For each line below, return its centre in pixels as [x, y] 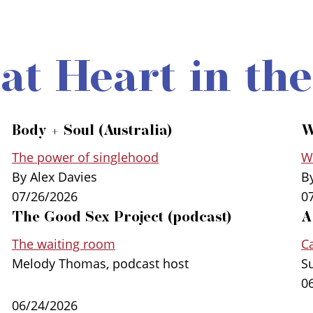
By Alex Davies [54, 176]
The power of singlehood [85, 157]
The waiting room [64, 243]
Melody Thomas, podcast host [100, 263]
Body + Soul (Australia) [92, 130]
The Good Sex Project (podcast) [122, 216]
